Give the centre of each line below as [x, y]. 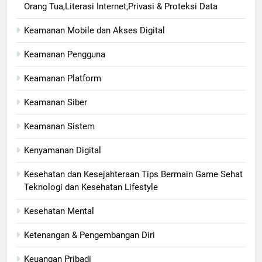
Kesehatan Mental [59, 211]
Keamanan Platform [63, 78]
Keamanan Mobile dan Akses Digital [94, 30]
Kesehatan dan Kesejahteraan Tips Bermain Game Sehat [133, 174]
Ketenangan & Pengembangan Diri [89, 235]
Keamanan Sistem [59, 126]
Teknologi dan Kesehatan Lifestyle [91, 187]
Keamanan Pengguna [65, 54]
